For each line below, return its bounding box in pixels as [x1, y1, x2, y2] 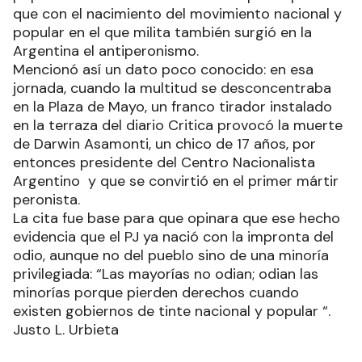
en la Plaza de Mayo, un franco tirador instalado [13, 96, 332, 116]
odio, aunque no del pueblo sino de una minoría [13, 245, 329, 265]
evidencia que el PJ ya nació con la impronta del [13, 226, 334, 246]
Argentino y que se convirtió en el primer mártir [13, 170, 339, 191]
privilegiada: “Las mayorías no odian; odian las [13, 263, 318, 284]
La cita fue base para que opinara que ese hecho [13, 208, 340, 228]
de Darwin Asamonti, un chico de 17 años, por [13, 133, 316, 154]
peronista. [13, 189, 80, 209]
